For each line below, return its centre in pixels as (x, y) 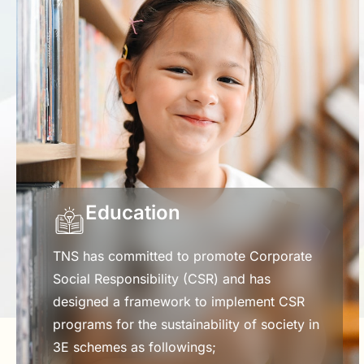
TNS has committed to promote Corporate (182, 256)
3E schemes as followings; (134, 347)
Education (133, 212)
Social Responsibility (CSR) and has (162, 278)
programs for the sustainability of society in (186, 324)
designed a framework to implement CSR (179, 301)
